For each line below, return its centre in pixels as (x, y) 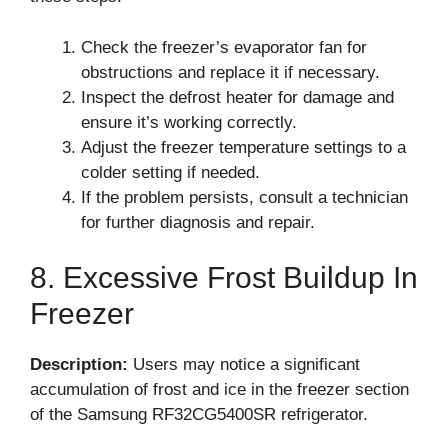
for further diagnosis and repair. (198, 222)
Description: (79, 364)
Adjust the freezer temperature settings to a (243, 147)
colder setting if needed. (170, 172)
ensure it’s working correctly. (189, 122)
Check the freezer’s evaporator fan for (224, 47)
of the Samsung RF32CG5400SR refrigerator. (199, 414)
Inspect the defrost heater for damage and (237, 97)
